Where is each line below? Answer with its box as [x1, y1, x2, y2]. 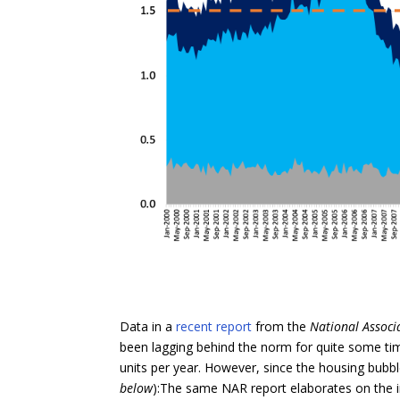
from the [252, 318, 311, 336]
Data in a [120, 318, 177, 336]
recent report [176, 318, 253, 336]
